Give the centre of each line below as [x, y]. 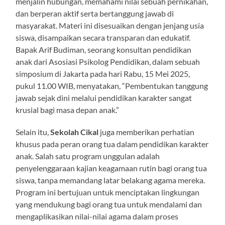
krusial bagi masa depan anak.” [68, 109]
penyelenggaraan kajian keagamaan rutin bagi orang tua [111, 168]
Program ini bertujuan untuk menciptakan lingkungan [108, 192]
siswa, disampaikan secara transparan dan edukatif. [103, 37]
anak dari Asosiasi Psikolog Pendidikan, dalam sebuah [108, 61]
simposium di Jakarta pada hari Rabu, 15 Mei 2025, [103, 73]
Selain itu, [33, 132]
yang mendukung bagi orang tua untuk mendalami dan [109, 204]
